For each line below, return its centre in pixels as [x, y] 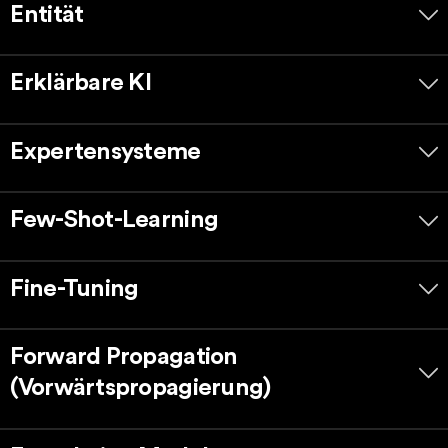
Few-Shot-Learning [114, 220]
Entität [47, 14]
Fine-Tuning [74, 288]
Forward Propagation [124, 357]
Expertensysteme [105, 151]
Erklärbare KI [81, 83]
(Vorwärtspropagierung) [140, 388]
